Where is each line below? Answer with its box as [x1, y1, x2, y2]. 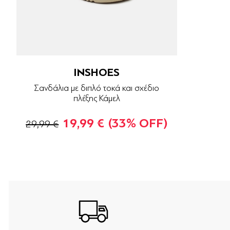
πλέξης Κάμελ [73, 93, 120, 104]
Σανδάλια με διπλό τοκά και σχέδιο [34, 83, 160, 93]
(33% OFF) [108, 117, 168, 131]
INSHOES [73, 66, 120, 80]
